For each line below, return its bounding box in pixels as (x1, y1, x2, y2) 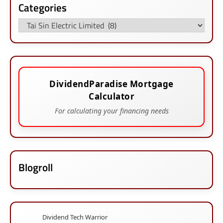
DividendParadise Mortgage (49, 78, 174, 90)
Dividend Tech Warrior (42, 213, 108, 222)
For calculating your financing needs (54, 106, 169, 116)
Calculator (89, 91, 134, 103)
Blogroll (18, 159, 53, 176)
